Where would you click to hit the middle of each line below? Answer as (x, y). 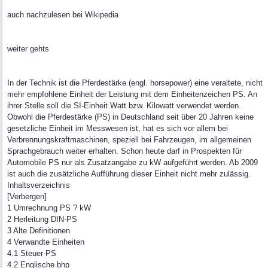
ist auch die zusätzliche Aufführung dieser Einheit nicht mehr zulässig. (129, 174)
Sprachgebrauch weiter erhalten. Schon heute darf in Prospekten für (124, 151)
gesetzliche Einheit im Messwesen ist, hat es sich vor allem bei (118, 128)
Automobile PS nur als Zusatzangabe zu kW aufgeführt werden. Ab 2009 (133, 162)
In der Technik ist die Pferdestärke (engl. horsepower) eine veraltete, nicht (135, 83)
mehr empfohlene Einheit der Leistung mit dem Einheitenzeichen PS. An (132, 94)
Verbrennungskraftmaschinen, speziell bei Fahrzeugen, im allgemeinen (129, 140)
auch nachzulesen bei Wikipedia (63, 15)
